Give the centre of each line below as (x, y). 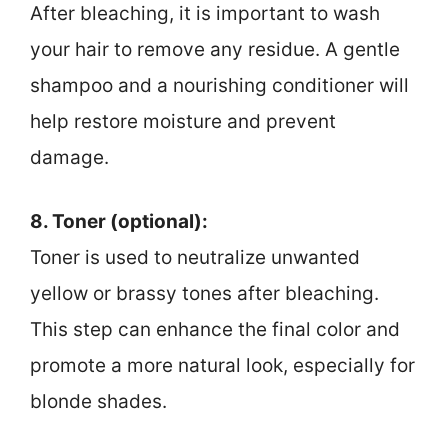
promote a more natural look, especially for (222, 366)
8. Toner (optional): (119, 222)
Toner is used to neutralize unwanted (195, 258)
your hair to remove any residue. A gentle (215, 49)
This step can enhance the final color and (215, 330)
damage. (69, 157)
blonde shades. (98, 402)
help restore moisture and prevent (183, 121)
